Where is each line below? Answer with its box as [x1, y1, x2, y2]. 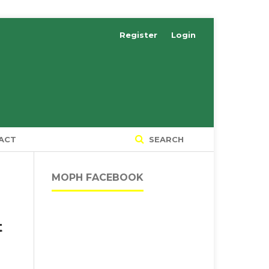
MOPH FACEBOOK [52, 171, 144, 183]
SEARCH [147, 134, 184, 144]
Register [119, 30, 157, 40]
